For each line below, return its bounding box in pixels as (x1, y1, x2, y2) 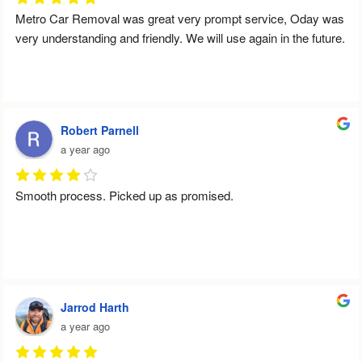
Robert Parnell (61, 121, 139, 138)
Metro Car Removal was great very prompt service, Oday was (15, 9, 344, 27)
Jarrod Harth (61, 298, 129, 315)
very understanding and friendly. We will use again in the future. (15, 28, 345, 46)
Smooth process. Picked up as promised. (15, 186, 234, 204)
